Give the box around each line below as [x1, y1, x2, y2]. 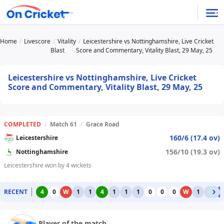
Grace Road [86, 120, 119, 129]
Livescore [24, 37, 50, 46]
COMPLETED [4, 120, 41, 129]
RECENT [4, 187, 27, 196]
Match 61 [50, 120, 77, 129]
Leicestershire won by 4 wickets [4, 161, 91, 170]
